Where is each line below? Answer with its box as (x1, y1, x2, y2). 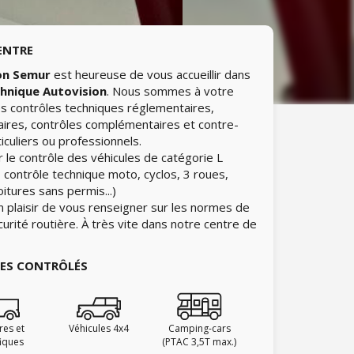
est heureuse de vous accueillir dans (51, 66, 250, 82)
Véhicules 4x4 (68, 322, 129, 335)
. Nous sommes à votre (107, 83, 234, 99)
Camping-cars (168, 322, 231, 335)
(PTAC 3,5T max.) (162, 335, 237, 348)
